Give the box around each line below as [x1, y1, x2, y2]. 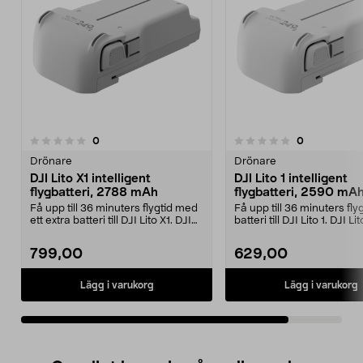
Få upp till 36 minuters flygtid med [30, 203, 198, 214]
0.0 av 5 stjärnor [71, 136, 147, 146]
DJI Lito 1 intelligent [234, 173, 348, 185]
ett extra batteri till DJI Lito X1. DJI [30, 216, 191, 226]
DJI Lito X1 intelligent [30, 173, 151, 185]
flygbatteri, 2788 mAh [30, 186, 158, 199]
